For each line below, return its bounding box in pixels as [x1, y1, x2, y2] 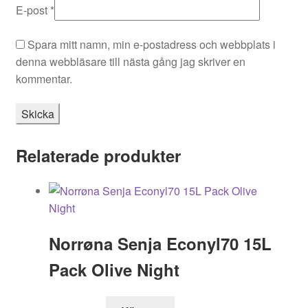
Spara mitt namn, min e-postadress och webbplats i [27, 36, 276, 53]
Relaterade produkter [15, 143, 181, 167]
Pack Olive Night [48, 257, 179, 281]
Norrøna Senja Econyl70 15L [48, 231, 272, 255]
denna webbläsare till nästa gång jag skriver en [15, 54, 245, 70]
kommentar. [15, 71, 72, 87]
